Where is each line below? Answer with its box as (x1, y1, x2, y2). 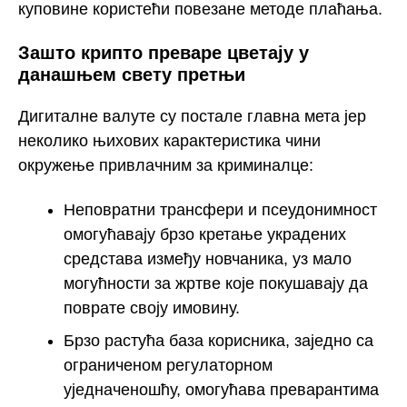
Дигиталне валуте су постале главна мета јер (18, 107, 366, 126)
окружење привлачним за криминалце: (18, 156, 313, 175)
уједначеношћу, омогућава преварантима (64, 380, 379, 399)
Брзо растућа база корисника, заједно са (64, 331, 373, 350)
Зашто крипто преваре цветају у (18, 42, 309, 63)
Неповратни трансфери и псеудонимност (64, 200, 377, 219)
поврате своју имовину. (64, 298, 240, 317)
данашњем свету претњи (18, 64, 245, 84)
